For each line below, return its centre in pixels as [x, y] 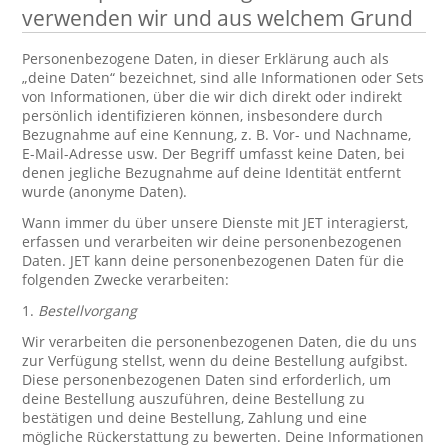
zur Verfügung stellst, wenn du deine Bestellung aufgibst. [215, 360]
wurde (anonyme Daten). [105, 191]
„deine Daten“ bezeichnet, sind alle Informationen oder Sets [223, 77]
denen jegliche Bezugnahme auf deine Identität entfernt [212, 172]
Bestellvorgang [88, 310]
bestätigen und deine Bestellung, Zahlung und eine [195, 417]
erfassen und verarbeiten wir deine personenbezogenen [212, 241]
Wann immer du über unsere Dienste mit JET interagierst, [215, 222]
